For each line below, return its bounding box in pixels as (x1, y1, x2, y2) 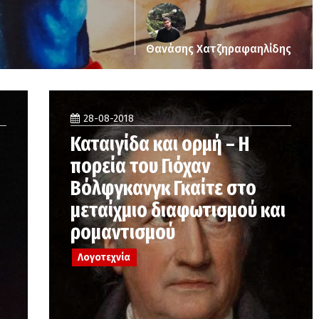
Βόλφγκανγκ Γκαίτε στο (70, 176, 256, 201)
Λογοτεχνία (78, 251, 131, 263)
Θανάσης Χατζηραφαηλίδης (146, 42, 291, 56)
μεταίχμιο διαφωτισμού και (70, 198, 286, 223)
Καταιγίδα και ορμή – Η (70, 132, 249, 157)
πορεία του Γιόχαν (70, 154, 210, 179)
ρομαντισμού (70, 220, 175, 245)
